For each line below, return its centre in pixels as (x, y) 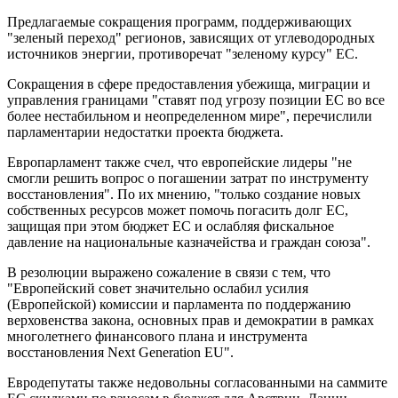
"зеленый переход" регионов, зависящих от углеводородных (191, 37)
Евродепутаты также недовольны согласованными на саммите (197, 382)
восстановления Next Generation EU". (120, 352)
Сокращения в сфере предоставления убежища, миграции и (189, 84)
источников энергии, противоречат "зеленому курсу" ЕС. (183, 53)
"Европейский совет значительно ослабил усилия (158, 288)
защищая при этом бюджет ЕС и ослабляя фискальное (171, 226)
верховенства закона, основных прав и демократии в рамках (191, 320)
